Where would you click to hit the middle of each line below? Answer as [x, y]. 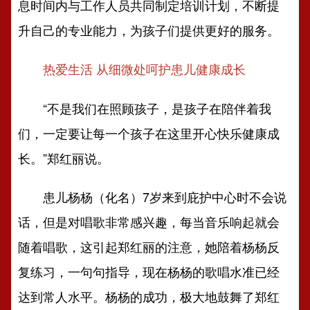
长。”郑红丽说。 [64, 158]
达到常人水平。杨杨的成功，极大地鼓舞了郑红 [149, 296]
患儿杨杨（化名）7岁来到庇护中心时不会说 [153, 197]
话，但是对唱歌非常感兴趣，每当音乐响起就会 [149, 221]
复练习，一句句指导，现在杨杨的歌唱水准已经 [149, 271]
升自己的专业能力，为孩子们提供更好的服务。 [149, 30]
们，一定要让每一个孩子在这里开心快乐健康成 [149, 133]
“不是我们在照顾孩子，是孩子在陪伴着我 [145, 108]
